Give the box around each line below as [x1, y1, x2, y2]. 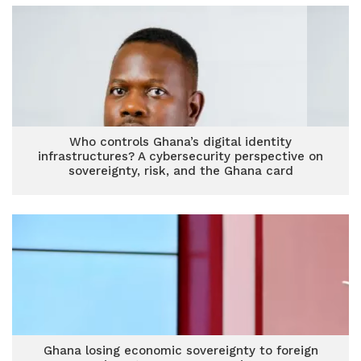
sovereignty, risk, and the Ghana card [68, 164, 293, 178]
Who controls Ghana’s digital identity [69, 135, 292, 149]
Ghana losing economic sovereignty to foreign [43, 343, 318, 358]
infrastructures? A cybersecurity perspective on [38, 149, 323, 164]
